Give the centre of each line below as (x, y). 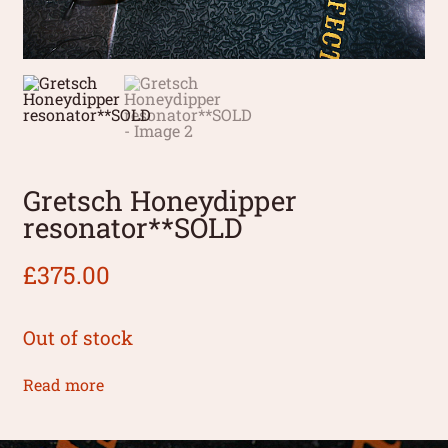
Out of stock (78, 338)
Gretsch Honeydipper (160, 200)
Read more (64, 385)
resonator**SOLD (133, 227)
